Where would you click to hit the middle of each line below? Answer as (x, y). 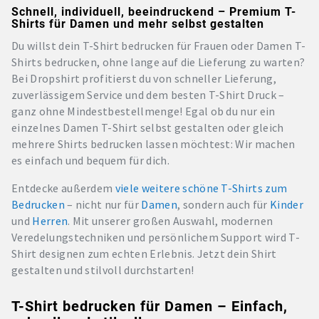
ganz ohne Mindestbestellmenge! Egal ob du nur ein (143, 111)
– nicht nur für (103, 204)
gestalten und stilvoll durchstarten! (103, 270)
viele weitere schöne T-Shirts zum (201, 188)
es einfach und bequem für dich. (90, 160)
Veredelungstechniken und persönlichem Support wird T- (156, 237)
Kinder (287, 204)
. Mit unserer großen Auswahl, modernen (171, 221)
